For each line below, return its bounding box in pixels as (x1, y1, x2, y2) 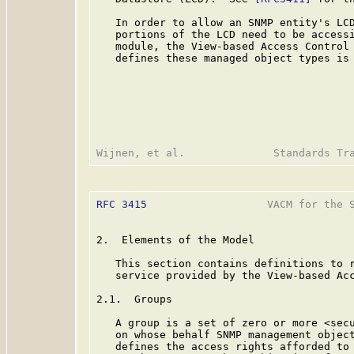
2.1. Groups (96, 293, 172, 305)
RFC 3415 (96, 198, 147, 210)
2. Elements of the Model (96, 234, 254, 246)
